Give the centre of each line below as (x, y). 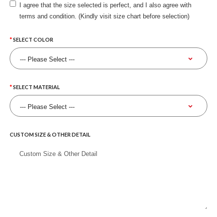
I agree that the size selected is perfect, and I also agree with (105, 5)
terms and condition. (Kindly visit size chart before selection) (104, 16)
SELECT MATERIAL (37, 87)
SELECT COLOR (33, 39)
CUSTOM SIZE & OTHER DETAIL (50, 134)
